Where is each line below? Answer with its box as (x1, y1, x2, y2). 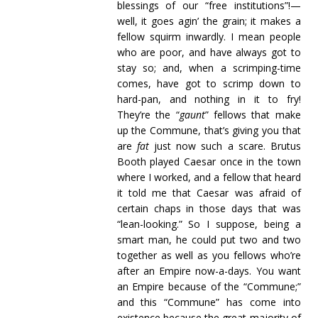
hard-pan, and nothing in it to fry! (116, 92, 301, 106)
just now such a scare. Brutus (148, 139, 301, 153)
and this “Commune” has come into (116, 295, 301, 309)
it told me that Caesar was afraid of (116, 186, 301, 199)
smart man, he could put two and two (116, 233, 301, 246)
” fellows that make (204, 108, 301, 121)
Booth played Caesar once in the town (116, 155, 301, 168)
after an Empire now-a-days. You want (116, 264, 301, 278)
